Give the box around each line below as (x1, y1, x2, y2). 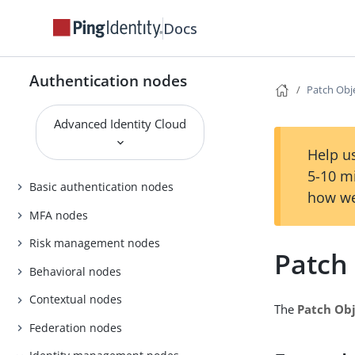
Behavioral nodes (29, 263, 122, 279)
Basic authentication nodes (29, 179, 174, 195)
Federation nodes (29, 319, 123, 335)
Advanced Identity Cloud (54, 116, 187, 132)
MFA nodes (29, 207, 89, 223)
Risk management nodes (29, 235, 161, 251)
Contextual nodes (29, 292, 123, 307)
